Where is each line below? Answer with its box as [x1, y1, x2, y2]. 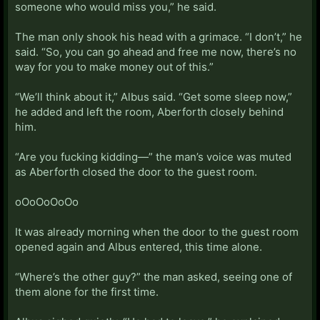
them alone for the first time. [15, 284, 159, 299]
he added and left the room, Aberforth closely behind [15, 104, 284, 119]
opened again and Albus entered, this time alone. [15, 239, 262, 254]
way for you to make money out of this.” [15, 59, 214, 74]
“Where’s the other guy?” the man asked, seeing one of [15, 269, 292, 284]
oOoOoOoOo [15, 194, 79, 209]
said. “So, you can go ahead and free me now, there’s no [15, 44, 296, 59]
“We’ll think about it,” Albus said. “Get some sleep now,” [15, 89, 292, 104]
